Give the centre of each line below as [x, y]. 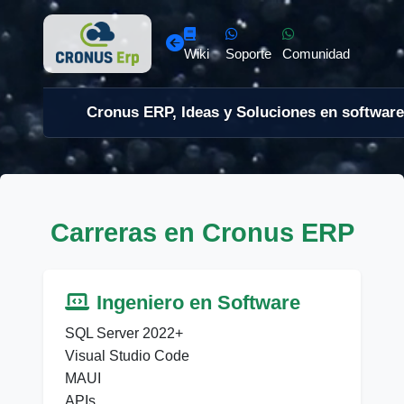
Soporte [248, 53]
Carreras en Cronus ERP [202, 233]
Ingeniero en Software [198, 303]
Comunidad [316, 53]
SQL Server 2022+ [124, 334]
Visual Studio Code [127, 356]
